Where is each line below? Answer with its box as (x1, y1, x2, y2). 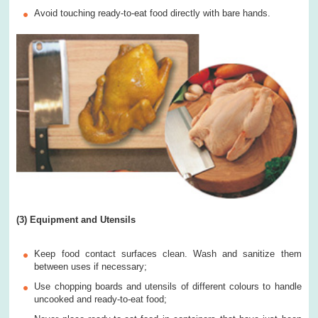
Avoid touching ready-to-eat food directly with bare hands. (34, 8, 271, 19)
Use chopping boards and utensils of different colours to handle (34, 280, 302, 292)
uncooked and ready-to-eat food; (34, 293, 168, 305)
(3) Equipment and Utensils (16, 214, 136, 225)
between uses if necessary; (34, 261, 148, 272)
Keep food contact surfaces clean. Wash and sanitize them (34, 248, 302, 259)
